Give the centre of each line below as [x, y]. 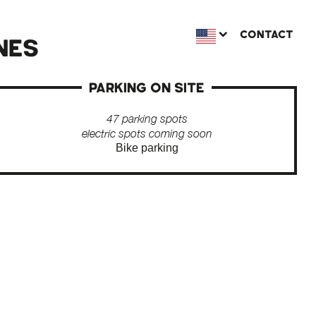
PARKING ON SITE [147, 88]
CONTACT [267, 35]
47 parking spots [147, 119]
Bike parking [147, 148]
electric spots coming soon [147, 133]
